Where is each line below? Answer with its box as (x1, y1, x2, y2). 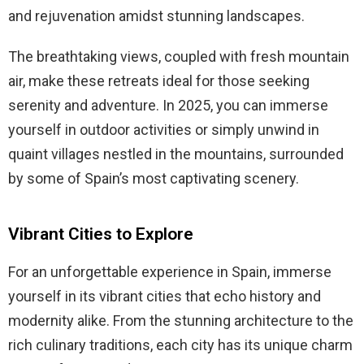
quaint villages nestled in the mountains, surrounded (8, 145, 344, 163)
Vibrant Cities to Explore (8, 224, 193, 245)
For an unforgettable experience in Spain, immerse (8, 263, 331, 281)
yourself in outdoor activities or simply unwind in (8, 121, 319, 139)
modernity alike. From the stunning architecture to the (8, 312, 353, 330)
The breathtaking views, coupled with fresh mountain (8, 48, 349, 66)
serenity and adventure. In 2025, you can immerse (8, 97, 328, 115)
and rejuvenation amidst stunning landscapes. (8, 7, 305, 25)
